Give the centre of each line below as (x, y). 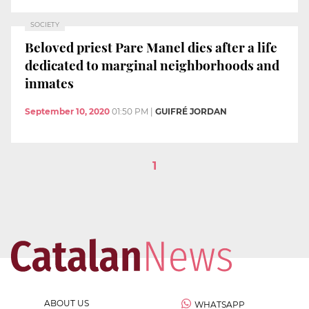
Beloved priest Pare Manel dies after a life (151, 47)
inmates (49, 82)
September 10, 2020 (67, 112)
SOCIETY (45, 25)
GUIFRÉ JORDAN (191, 112)
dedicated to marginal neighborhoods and (152, 64)
